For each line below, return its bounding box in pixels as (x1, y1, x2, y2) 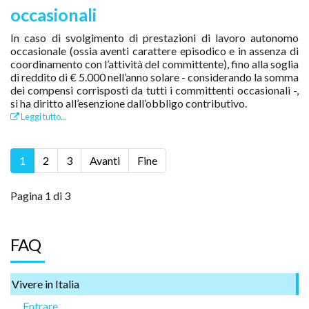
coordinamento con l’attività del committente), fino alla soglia (10, 57, 299, 70)
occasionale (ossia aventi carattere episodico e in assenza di (10, 43, 299, 57)
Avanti (90, 153, 120, 167)
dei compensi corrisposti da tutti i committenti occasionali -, (10, 83, 299, 97)
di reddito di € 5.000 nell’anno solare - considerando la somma (10, 70, 299, 83)
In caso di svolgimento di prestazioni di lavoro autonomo (10, 30, 299, 44)
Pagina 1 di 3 (10, 188, 70, 202)
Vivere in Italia (12, 277, 79, 290)
